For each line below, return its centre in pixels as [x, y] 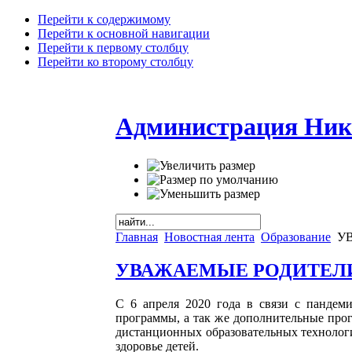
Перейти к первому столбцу [113, 48]
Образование [296, 236]
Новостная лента [209, 236]
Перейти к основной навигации [124, 33]
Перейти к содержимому [104, 19]
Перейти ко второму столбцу [115, 62]
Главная [137, 236]
